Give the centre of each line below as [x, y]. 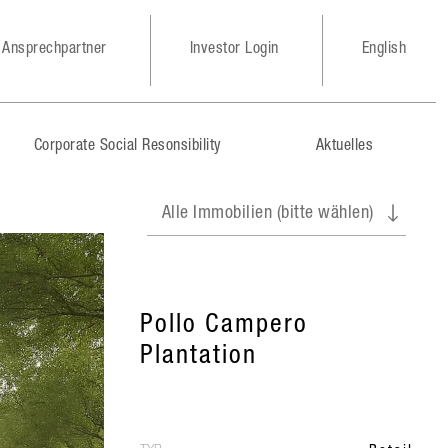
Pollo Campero [223, 326]
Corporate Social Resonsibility [127, 147]
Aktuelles [344, 147]
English [383, 50]
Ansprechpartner [54, 50]
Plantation [198, 357]
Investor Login [234, 50]
